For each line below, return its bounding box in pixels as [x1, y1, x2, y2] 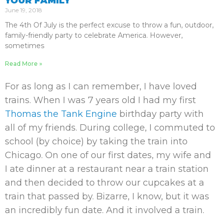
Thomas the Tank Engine [5, 109, 117, 119]
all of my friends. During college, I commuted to [5, 122, 215, 133]
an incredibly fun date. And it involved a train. [5, 205, 204, 216]
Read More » [5, 60, 42, 67]
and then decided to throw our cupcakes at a [5, 177, 204, 188]
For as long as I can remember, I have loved [5, 81, 197, 92]
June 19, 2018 [5, 6, 42, 14]
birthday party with [117, 109, 204, 119]
